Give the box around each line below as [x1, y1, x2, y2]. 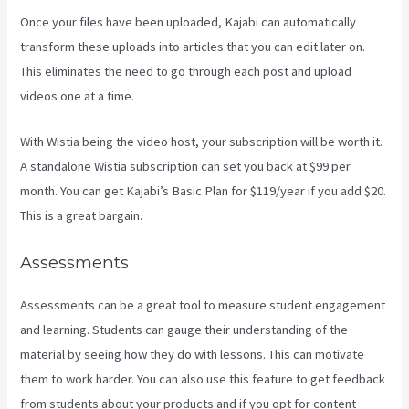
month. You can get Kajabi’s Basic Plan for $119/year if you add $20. [20, 183, 387, 200]
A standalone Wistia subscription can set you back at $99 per [20, 158, 351, 175]
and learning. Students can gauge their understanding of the [20, 320, 349, 338]
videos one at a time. [20, 88, 135, 105]
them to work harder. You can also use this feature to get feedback [20, 370, 386, 387]
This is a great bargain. [20, 207, 143, 225]
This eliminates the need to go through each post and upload [20, 63, 352, 80]
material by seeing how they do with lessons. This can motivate [20, 345, 365, 362]
